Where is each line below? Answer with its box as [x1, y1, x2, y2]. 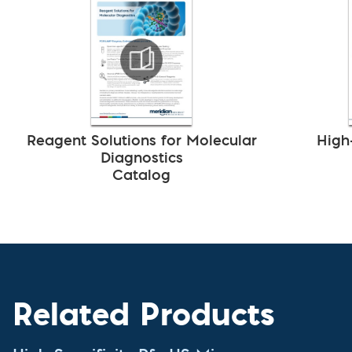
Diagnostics [100, 152, 183, 167]
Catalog [112, 170, 170, 185]
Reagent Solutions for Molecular [26, 135, 257, 150]
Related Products [13, 291, 275, 336]
